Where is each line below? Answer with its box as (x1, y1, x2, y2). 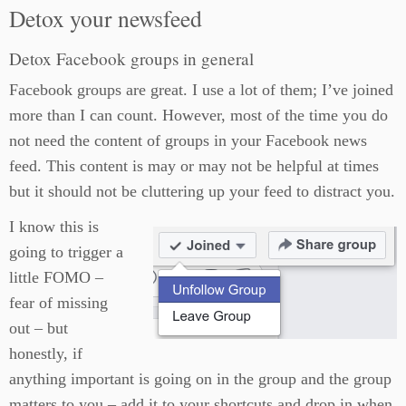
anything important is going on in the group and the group (9, 370, 391, 388)
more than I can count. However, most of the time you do (9, 106, 388, 124)
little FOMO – (9, 268, 103, 286)
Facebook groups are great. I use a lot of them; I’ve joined (9, 81, 393, 99)
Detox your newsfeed (9, 3, 202, 34)
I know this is (9, 217, 99, 236)
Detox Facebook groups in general (9, 47, 254, 70)
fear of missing (9, 294, 108, 312)
